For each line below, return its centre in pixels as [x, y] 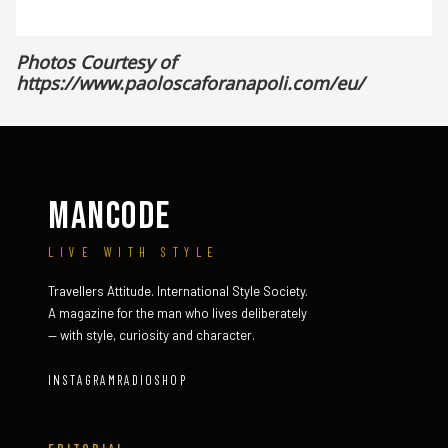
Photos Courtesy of [96, 61]
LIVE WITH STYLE [134, 252]
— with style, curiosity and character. [151, 335]
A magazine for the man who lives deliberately [177, 313]
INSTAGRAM [83, 380]
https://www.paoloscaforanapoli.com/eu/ [190, 82]
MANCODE [109, 216]
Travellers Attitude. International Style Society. [178, 291]
